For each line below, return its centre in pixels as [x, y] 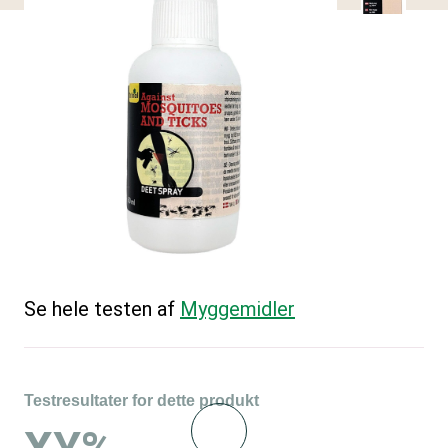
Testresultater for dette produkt [141, 400]
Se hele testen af [102, 308]
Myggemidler [237, 308]
